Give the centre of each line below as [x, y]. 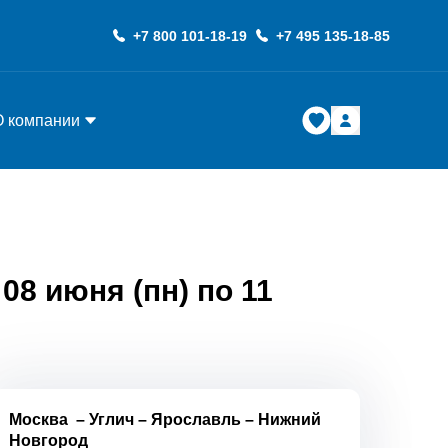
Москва [39, 419]
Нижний [290, 419]
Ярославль [196, 419]
